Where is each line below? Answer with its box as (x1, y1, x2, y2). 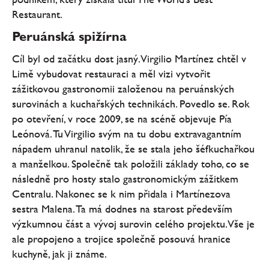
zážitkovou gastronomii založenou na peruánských (12, 82, 234, 95)
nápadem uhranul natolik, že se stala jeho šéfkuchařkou (12, 142, 255, 156)
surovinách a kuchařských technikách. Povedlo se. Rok (12, 97, 250, 110)
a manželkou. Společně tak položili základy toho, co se (12, 157, 249, 171)
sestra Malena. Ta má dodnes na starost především (12, 202, 232, 216)
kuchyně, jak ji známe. (12, 247, 107, 261)
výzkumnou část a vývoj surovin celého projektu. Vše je (12, 217, 255, 231)
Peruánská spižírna (12, 28, 127, 44)
